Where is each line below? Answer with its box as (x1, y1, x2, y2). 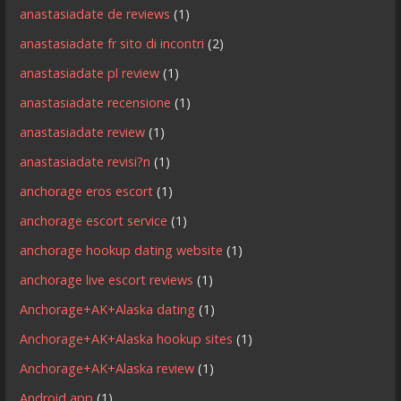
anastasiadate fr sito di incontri (20, 34, 205, 52)
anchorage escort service (20, 211, 168, 229)
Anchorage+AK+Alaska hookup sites (20, 329, 234, 347)
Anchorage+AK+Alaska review (20, 359, 195, 377)
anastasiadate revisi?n (20, 152, 151, 170)
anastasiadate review (20, 123, 146, 141)
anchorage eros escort (20, 182, 154, 200)
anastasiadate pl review (20, 64, 160, 81)
